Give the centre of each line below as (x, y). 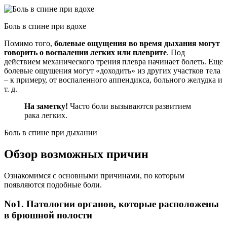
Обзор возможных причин (76, 154)
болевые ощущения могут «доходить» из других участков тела (112, 70)
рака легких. (46, 115)
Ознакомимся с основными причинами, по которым (94, 175)
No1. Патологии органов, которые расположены (111, 204)
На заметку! (46, 106)
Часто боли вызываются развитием (129, 106)
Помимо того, (29, 43)
